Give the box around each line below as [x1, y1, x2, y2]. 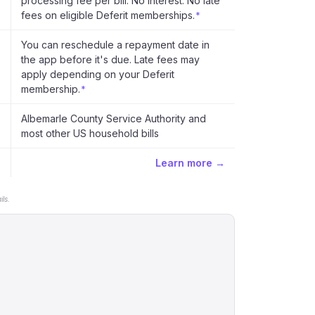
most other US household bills [21, 127, 159, 139]
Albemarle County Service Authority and [21, 112, 206, 124]
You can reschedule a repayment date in [21, 39, 210, 51]
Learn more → [155, 157, 225, 169]
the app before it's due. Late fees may [21, 53, 200, 65]
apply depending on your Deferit [21, 68, 174, 80]
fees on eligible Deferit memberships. [21, 9, 195, 21]
